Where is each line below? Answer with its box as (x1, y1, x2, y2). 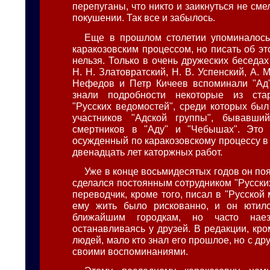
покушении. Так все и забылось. (72, 12, 216, 24)
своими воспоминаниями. (72, 245, 189, 257)
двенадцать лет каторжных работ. (72, 146, 223, 157)
